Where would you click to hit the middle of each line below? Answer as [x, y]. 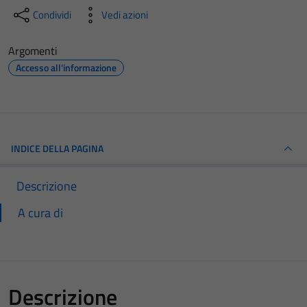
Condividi [52, 15]
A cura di [40, 213]
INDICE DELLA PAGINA [57, 148]
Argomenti [33, 51]
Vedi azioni [125, 15]
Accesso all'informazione [66, 67]
